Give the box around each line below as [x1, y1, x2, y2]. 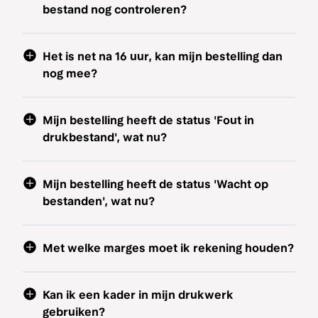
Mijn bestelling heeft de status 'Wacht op [43, 177, 268, 191]
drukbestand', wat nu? [43, 131, 167, 144]
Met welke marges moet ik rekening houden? [43, 241, 294, 255]
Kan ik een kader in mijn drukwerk [43, 288, 234, 302]
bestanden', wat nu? [43, 194, 155, 208]
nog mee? [43, 67, 97, 80]
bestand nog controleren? [43, 3, 187, 16]
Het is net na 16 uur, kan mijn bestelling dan [43, 50, 283, 63]
